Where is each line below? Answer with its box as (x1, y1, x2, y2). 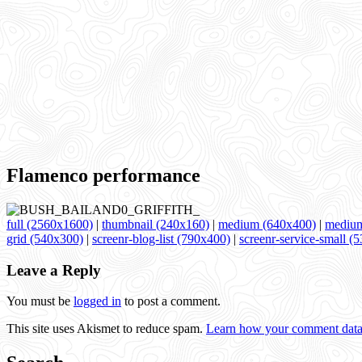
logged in (74, 294, 121, 309)
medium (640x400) (218, 217, 316, 231)
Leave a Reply (6, 261, 101, 279)
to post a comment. (121, 294, 221, 309)
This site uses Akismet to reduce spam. (6, 322, 206, 336)
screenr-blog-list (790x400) (92, 231, 230, 246)
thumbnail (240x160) (102, 217, 209, 231)
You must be (6, 294, 74, 309)
